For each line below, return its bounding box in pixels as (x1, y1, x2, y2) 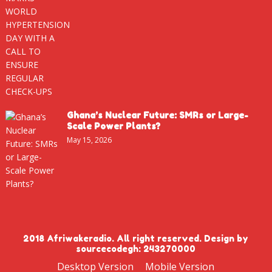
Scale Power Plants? (66, 120, 160, 131)
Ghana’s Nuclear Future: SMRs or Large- (66, 109, 248, 120)
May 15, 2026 (66, 134, 112, 145)
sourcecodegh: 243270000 (76, 243, 196, 254)
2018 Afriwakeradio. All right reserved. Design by (23, 233, 249, 243)
